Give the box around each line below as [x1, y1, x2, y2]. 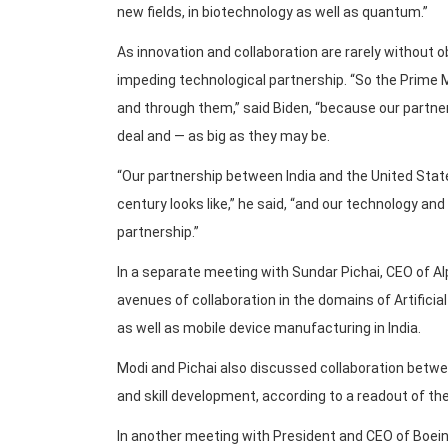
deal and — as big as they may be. [117, 127, 330, 144]
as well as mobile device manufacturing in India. [117, 319, 421, 336]
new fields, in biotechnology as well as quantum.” [117, 3, 428, 20]
